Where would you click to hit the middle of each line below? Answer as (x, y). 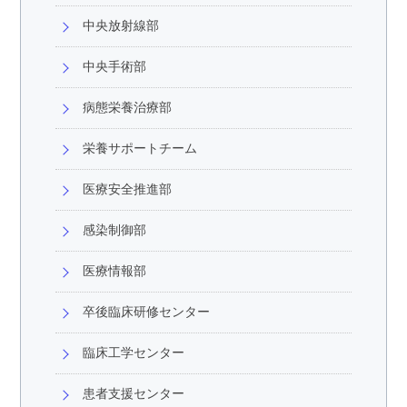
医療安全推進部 (128, 189)
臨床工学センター (134, 353)
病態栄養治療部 (128, 108)
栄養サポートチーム (140, 149)
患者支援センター (134, 394)
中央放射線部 (121, 26)
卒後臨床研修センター (147, 312)
